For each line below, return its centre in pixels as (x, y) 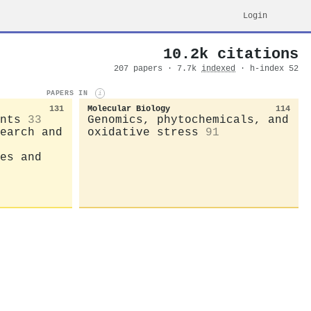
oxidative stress (143, 132)
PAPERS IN (69, 93)
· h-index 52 (269, 69)
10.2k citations (231, 54)
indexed (218, 69)
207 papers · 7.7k (158, 69)
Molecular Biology (129, 109)
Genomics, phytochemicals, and (188, 120)
